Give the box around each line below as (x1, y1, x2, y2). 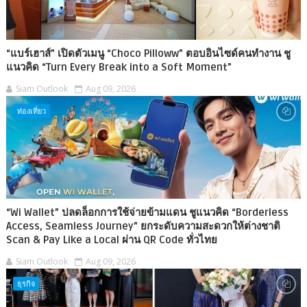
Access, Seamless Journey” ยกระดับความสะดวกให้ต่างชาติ (5, 219, 280, 232)
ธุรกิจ (16, 278, 35, 288)
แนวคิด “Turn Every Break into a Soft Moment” (5, 60, 232, 73)
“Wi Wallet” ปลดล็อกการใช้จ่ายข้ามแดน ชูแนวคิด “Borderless (5, 206, 288, 219)
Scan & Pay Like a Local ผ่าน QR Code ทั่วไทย (5, 233, 217, 246)
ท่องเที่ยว (16, 105, 46, 116)
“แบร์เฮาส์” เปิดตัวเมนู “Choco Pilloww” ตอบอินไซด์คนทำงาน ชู (5, 47, 291, 60)
